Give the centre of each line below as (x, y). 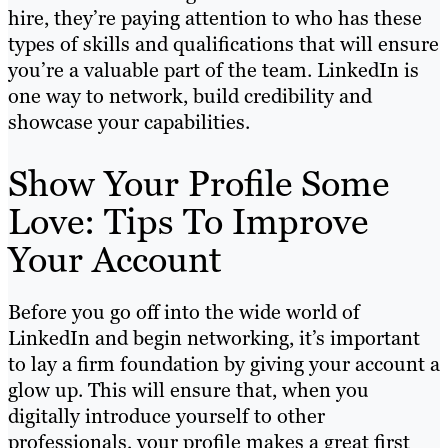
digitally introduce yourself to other (166, 416)
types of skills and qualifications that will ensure (223, 44)
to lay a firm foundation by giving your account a (224, 364)
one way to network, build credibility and (190, 96)
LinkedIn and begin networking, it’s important (214, 338)
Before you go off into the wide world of (184, 312)
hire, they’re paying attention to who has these (215, 18)
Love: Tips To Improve (188, 222)
